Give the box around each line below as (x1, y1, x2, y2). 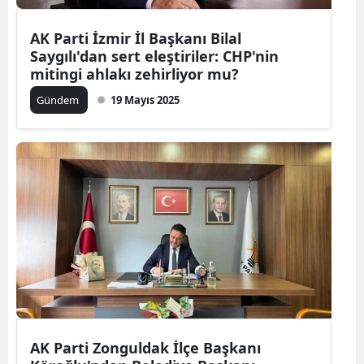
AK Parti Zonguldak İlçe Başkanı (30, 337, 261, 357)
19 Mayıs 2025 (110, 92, 180, 107)
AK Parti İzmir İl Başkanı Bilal (30, 28, 241, 48)
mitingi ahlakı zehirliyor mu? (30, 63, 239, 84)
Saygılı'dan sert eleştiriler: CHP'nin (30, 45, 279, 66)
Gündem (37, 92, 81, 107)
